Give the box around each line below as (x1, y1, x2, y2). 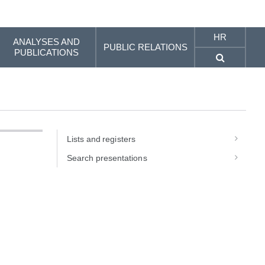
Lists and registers (66, 134, 135, 144)
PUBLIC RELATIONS (103, 42, 188, 52)
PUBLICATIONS (14, 47, 79, 57)
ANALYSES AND (13, 37, 80, 47)
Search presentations (66, 153, 147, 163)
